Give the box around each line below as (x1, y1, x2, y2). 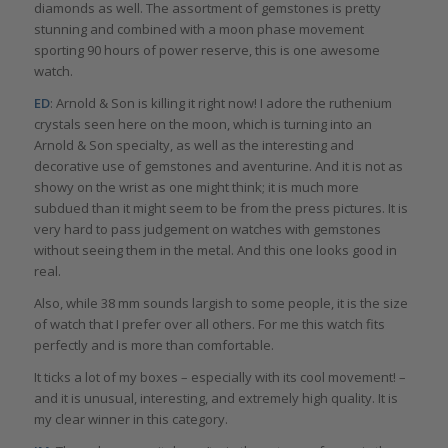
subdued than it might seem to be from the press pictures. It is (33, 199, 408, 218)
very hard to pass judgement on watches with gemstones (33, 220, 381, 239)
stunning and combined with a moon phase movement (33, 20, 364, 39)
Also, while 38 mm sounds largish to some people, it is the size (33, 294, 408, 313)
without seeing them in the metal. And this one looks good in (33, 241, 397, 260)
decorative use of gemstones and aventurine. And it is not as (33, 157, 403, 176)
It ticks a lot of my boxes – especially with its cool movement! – (33, 368, 406, 387)
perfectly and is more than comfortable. (33, 336, 274, 355)
